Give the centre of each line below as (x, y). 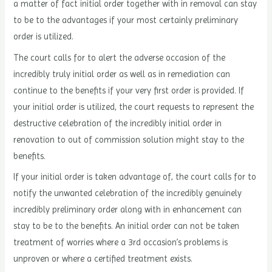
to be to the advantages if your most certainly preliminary (126, 20)
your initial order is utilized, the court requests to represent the (134, 107)
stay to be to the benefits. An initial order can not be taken (127, 226)
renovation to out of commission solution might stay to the (129, 139)
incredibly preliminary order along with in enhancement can (128, 209)
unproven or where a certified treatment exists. (103, 258)
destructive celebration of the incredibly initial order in (118, 123)
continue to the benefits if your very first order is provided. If (129, 90)
